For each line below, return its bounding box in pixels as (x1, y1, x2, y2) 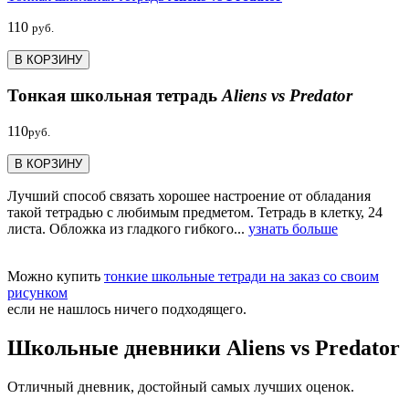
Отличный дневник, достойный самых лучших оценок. (7, 378, 354, 394)
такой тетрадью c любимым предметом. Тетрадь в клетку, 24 (7, 204, 383, 221)
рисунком (7, 285, 68, 301)
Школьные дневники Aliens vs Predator (7, 336, 400, 361)
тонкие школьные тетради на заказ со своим (104, 268, 379, 285)
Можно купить (7, 268, 104, 285)
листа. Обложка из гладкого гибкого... (7, 221, 248, 237)
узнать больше (248, 221, 338, 237)
